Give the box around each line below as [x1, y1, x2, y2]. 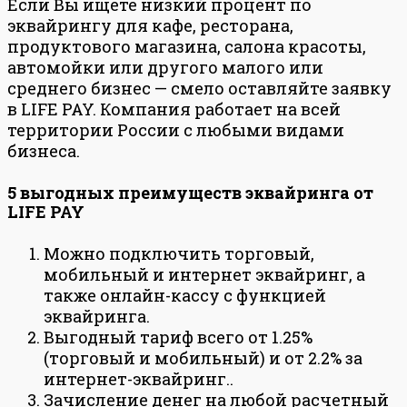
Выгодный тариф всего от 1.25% [44, 325, 313, 348]
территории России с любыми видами [7, 118, 344, 141]
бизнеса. [7, 139, 80, 162]
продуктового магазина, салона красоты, [7, 35, 366, 57]
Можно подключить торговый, [44, 242, 314, 264]
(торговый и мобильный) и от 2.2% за [44, 346, 362, 369]
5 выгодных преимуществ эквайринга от [7, 181, 373, 203]
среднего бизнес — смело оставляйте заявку [7, 76, 392, 99]
